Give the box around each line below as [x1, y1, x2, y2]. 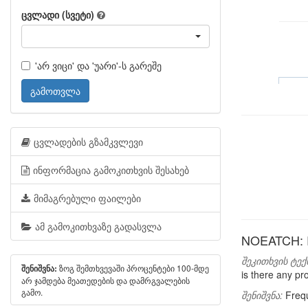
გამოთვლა [30, 84, 80, 98]
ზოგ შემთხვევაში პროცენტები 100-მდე [57, 262, 209, 274]
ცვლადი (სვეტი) [21, 8, 94, 21]
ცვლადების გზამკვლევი [34, 135, 143, 148]
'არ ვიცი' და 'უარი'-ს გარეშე [35, 58, 162, 72]
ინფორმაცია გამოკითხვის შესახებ [33, 163, 189, 177]
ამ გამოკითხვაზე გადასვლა [35, 219, 162, 233]
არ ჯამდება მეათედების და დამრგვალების [21, 274, 190, 286]
